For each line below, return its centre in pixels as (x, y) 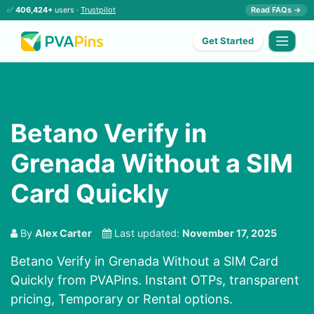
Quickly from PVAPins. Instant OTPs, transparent (155, 280)
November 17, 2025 (230, 233)
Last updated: (147, 233)
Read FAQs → (276, 10)
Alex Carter (63, 233)
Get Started (228, 41)
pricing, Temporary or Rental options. (122, 299)
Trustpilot (98, 10)
